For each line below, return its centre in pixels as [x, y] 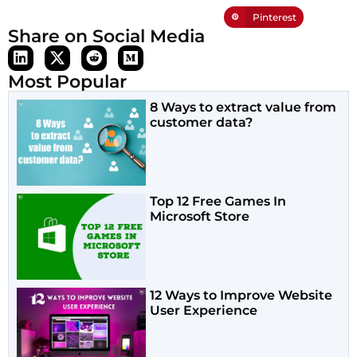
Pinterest [274, 17]
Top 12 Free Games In [218, 201]
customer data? [202, 122]
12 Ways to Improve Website [241, 296]
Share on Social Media [106, 36]
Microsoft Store [200, 216]
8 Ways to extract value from [243, 107]
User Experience [204, 311]
